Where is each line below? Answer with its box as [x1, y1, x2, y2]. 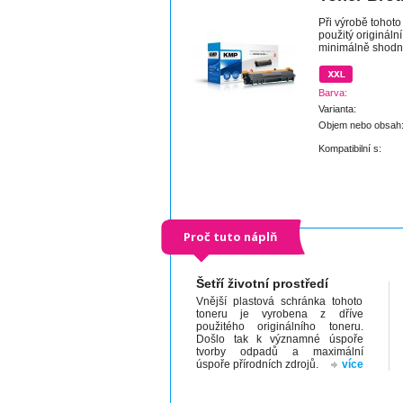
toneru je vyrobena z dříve [196, 308, 363, 320]
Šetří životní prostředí [196, 276, 329, 291]
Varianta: [318, 103, 356, 114]
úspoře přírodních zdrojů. [196, 358, 319, 371]
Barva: [318, 87, 347, 98]
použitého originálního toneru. [196, 320, 363, 333]
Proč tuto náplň [184, 228, 277, 245]
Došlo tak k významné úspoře [196, 333, 363, 345]
